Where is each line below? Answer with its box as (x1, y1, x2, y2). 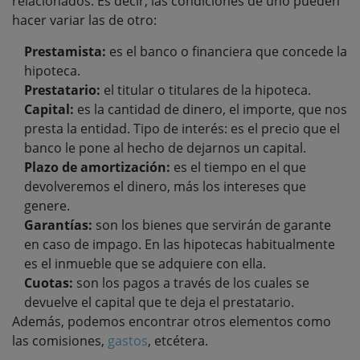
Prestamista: (24, 42, 106, 60)
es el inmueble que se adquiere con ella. (24, 254, 266, 272)
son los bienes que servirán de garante (92, 215, 331, 234)
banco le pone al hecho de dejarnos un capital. (24, 138, 306, 157)
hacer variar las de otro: (12, 10, 157, 29)
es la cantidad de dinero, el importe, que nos (74, 100, 347, 118)
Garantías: (24, 215, 92, 234)
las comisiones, (12, 331, 108, 350)
